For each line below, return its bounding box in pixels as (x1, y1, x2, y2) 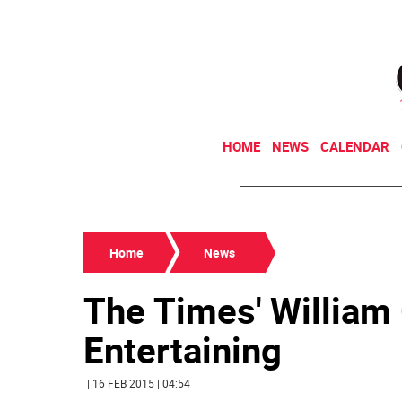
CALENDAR (320, 137, 389, 155)
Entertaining (83, 326, 282, 374)
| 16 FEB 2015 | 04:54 (87, 376, 190, 390)
